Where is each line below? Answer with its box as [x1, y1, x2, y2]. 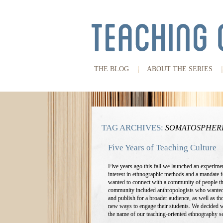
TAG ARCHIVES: [102, 123, 165, 132]
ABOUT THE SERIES [147, 65, 213, 73]
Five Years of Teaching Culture [108, 143, 217, 152]
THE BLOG [94, 65, 129, 73]
